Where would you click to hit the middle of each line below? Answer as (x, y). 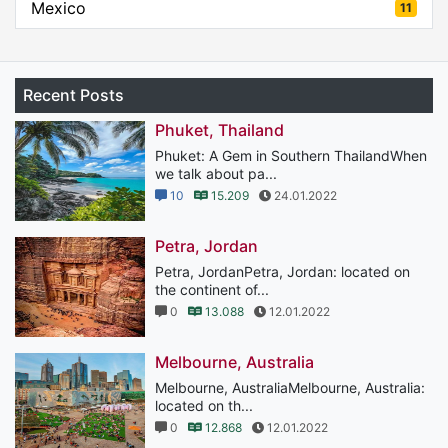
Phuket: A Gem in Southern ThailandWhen (291, 155)
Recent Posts (73, 94)
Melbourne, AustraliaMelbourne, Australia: (290, 387)
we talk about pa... (216, 173)
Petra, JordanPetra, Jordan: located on (282, 271)
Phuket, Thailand (219, 129)
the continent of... (212, 289)
